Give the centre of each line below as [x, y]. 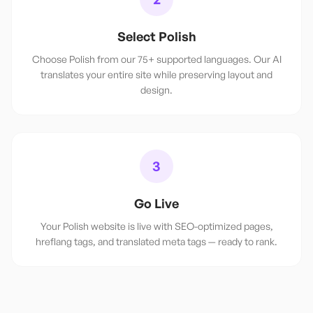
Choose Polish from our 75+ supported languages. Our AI [156, 59]
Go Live [156, 203]
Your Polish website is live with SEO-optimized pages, [156, 226]
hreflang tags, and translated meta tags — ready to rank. [156, 241]
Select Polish [156, 36]
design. [156, 90]
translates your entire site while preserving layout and [156, 74]
